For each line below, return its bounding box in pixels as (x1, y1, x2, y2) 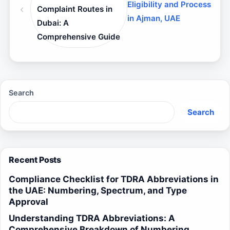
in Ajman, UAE (127, 13, 181, 24)
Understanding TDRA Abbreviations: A (9, 213, 175, 224)
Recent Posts (9, 155, 62, 165)
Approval (9, 197, 48, 207)
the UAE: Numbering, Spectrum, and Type (9, 185, 187, 196)
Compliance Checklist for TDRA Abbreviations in (9, 174, 219, 185)
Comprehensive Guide (37, 31, 121, 42)
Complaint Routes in (37, 4, 113, 14)
